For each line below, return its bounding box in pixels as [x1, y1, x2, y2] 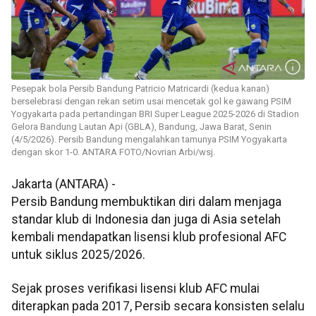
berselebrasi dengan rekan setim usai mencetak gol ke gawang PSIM [11, 96, 291, 107]
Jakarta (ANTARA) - [11, 177, 116, 192]
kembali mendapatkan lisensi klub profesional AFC [11, 230, 286, 245]
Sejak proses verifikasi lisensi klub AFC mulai [11, 281, 260, 296]
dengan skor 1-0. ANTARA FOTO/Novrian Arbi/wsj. [11, 147, 215, 158]
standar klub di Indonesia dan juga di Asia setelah [11, 212, 281, 227]
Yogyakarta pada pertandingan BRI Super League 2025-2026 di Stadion [11, 109, 299, 120]
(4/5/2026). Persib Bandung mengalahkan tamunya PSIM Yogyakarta [11, 134, 287, 145]
